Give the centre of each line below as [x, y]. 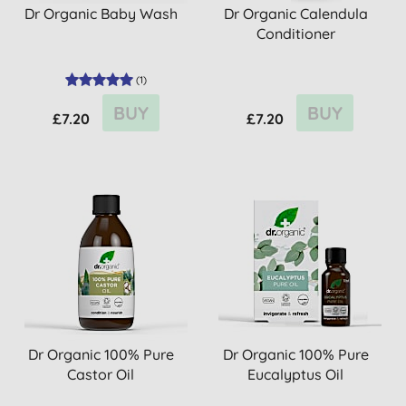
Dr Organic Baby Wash [101, 14]
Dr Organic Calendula [295, 14]
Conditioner [295, 34]
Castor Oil [101, 374]
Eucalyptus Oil [296, 374]
